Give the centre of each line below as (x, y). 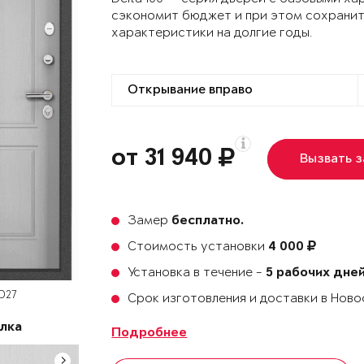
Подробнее (149, 334)
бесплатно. (208, 221)
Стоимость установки (198, 247)
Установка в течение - (197, 273)
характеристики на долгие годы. (212, 33)
